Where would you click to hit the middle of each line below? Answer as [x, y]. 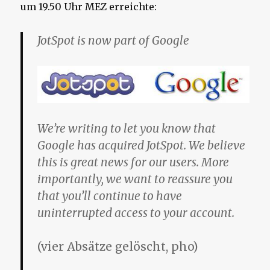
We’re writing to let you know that [127, 128]
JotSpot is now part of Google [114, 41]
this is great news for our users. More [133, 162]
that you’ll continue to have [110, 196]
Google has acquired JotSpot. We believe [142, 145]
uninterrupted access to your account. [136, 212]
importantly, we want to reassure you [135, 179]
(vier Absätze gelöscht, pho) [118, 246]
